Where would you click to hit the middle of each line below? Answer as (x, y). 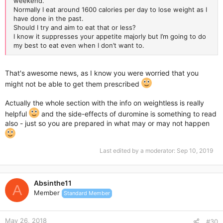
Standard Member (87, 193)
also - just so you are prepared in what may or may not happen (107, 123)
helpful (17, 114)
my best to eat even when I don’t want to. (79, 45)
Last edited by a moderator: (138, 151)
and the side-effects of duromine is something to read (128, 114)
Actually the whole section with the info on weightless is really (105, 103)
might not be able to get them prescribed (73, 84)
